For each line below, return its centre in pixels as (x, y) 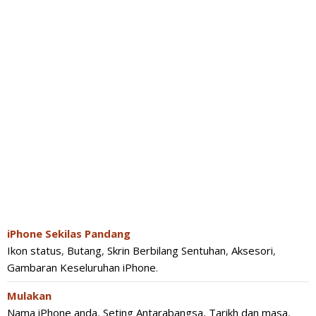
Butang (84, 250)
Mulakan (29, 296)
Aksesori (252, 250)
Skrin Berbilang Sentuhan (166, 250)
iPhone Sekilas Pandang (69, 233)
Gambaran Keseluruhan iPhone (81, 267)
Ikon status (34, 250)
